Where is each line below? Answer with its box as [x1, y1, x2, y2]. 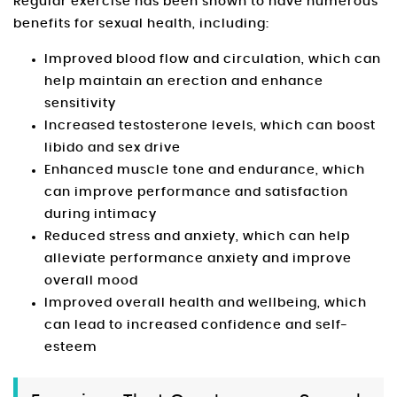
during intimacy [44, 207, 157, 221]
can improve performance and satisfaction [44, 185, 348, 198]
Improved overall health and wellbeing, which [44, 296, 367, 309]
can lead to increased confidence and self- [44, 318, 348, 331]
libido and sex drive [44, 141, 181, 154]
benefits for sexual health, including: [13, 17, 269, 30]
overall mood [44, 274, 138, 287]
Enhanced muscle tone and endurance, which [44, 163, 365, 176]
